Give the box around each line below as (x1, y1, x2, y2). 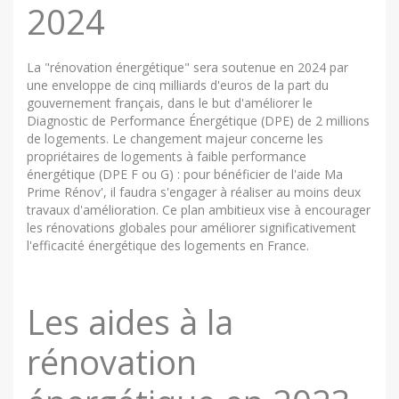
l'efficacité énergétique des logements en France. (27, 236, 309, 254)
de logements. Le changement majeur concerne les (27, 129, 323, 147)
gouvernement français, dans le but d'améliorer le (27, 94, 313, 111)
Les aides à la (27, 298, 233, 346)
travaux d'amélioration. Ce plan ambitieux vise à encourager (27, 200, 370, 218)
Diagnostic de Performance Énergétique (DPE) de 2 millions (27, 111, 370, 129)
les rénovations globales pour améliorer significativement (27, 218, 356, 236)
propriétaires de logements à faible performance (27, 147, 306, 165)
